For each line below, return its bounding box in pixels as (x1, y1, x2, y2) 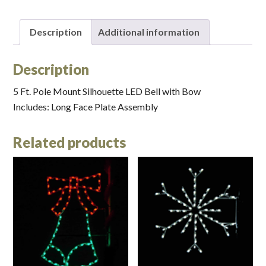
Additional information (98, 26, 200, 38)
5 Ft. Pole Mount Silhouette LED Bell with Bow (13, 85, 201, 97)
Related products (13, 134, 126, 151)
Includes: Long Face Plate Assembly (13, 101, 159, 113)
